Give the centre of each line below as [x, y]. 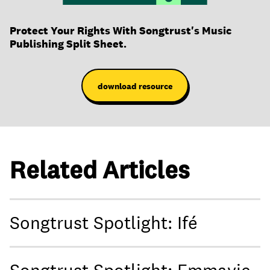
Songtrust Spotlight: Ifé [104, 222]
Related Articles [100, 170]
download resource [135, 86]
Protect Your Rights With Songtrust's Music [121, 30]
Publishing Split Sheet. [68, 44]
